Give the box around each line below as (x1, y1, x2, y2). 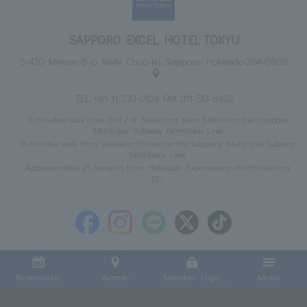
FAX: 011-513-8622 (158, 91, 234, 105)
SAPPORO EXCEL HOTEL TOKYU (68, 32, 239, 49)
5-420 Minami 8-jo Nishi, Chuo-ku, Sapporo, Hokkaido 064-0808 (20, 55, 289, 69)
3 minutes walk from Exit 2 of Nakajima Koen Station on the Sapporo (27, 112, 288, 125)
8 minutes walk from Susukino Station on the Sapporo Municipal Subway (20, 136, 295, 149)
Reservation (16, 271, 61, 283)
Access (101, 271, 129, 283)
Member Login (163, 271, 221, 283)
